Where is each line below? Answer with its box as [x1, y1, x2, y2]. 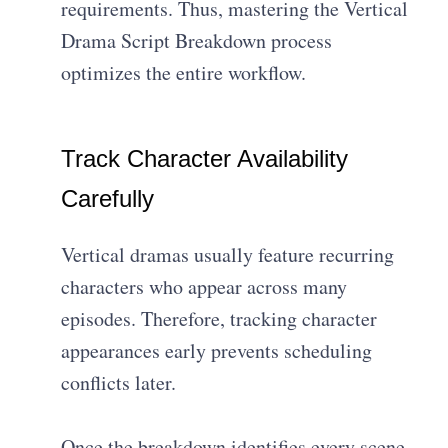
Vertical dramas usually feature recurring [61, 240, 395, 268]
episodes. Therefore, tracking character [61, 304, 378, 332]
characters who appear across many [61, 272, 348, 300]
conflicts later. [61, 368, 177, 396]
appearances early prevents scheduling [61, 336, 373, 364]
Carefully [61, 184, 155, 212]
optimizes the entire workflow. [61, 58, 307, 86]
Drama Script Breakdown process [61, 26, 333, 54]
